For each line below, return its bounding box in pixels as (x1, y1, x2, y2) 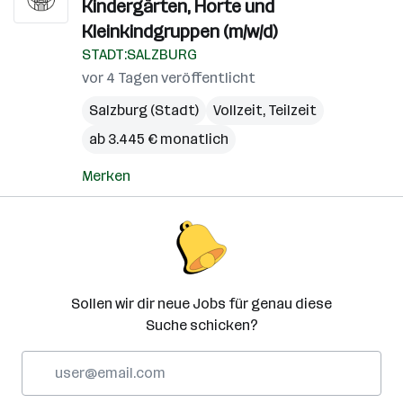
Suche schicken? (145, 317, 258, 334)
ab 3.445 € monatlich (89, 130, 228, 148)
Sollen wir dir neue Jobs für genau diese (71, 295, 332, 312)
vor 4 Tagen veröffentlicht (82, 69, 255, 86)
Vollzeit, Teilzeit (213, 102, 317, 119)
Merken (82, 167, 130, 184)
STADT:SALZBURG (82, 46, 197, 63)
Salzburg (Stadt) (89, 102, 199, 119)
